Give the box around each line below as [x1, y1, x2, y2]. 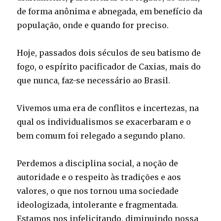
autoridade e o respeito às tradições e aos [17, 172, 182, 182]
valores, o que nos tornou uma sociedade [17, 185, 179, 196]
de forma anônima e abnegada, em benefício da [17, 6, 203, 16]
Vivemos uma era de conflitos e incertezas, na [17, 103, 199, 113]
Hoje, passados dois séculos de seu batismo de [17, 47, 201, 58]
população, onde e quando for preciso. [17, 20, 169, 30]
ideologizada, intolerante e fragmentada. [17, 199, 179, 210]
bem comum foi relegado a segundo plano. [17, 130, 185, 141]
